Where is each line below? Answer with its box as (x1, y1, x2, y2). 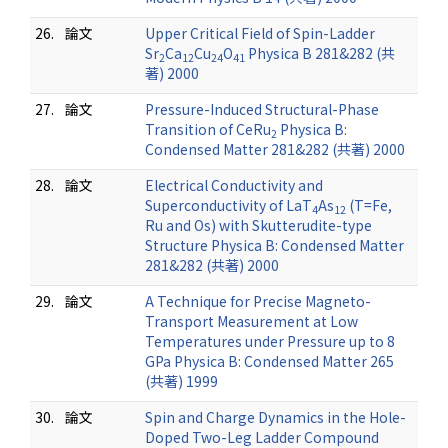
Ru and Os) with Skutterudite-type (145, 215, 372, 235)
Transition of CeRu (145, 119, 271, 139)
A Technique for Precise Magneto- (145, 291, 371, 311)
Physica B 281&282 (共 (245, 43, 395, 63)
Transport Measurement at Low (145, 311, 358, 331)
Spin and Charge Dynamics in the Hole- (145, 407, 406, 427)
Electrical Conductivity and (145, 175, 323, 195)
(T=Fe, (346, 195, 392, 215)
